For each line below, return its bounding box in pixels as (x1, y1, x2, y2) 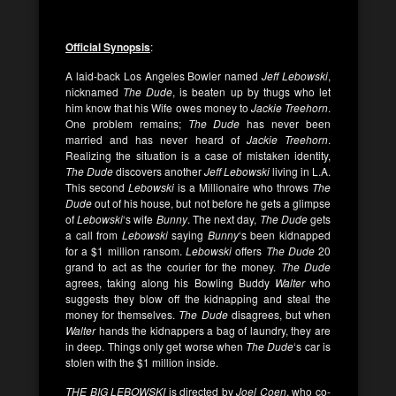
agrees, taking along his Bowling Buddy (65, 274, 275, 290)
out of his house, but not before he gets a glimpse (92, 194, 331, 210)
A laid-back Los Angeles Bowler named (65, 67, 263, 83)
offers (232, 242, 266, 258)
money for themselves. (65, 306, 179, 322)
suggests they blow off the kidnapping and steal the (65, 290, 331, 306)
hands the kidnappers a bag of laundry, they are (95, 322, 331, 338)
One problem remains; (65, 115, 188, 131)
